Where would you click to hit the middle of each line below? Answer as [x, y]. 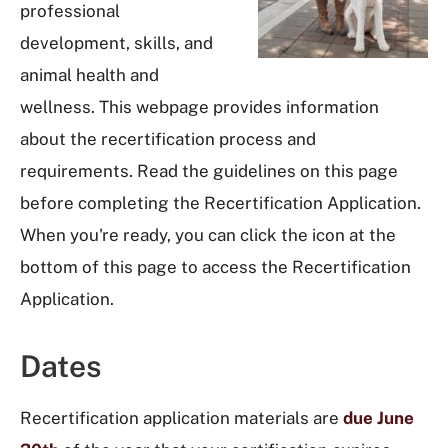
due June [378, 418]
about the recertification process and [168, 139]
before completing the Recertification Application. [220, 203]
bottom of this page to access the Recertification [215, 267]
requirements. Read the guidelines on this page [209, 171]
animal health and [89, 75]
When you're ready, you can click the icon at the [208, 235]
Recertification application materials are [181, 418]
